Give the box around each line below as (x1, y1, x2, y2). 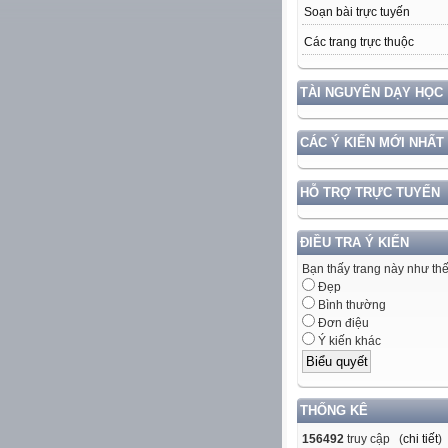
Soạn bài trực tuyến (304, 5, 410, 20)
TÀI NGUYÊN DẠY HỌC (300, 85, 443, 101)
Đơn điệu (315, 316, 369, 331)
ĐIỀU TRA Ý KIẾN (300, 235, 409, 251)
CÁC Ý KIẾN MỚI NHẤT (300, 135, 444, 151)
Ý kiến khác (315, 334, 381, 349)
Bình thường (315, 298, 386, 313)
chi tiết (403, 431, 438, 446)
